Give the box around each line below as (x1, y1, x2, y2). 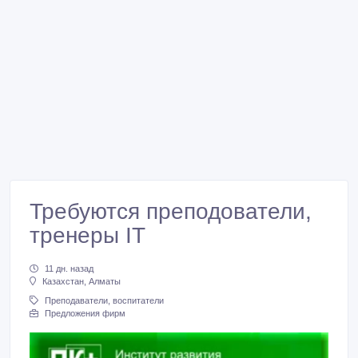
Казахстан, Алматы (42, 276, 121, 287)
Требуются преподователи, (30, 199, 312, 224)
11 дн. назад (45, 264, 93, 274)
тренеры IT (30, 223, 145, 248)
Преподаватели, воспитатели (45, 296, 164, 306)
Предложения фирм (45, 308, 125, 319)
